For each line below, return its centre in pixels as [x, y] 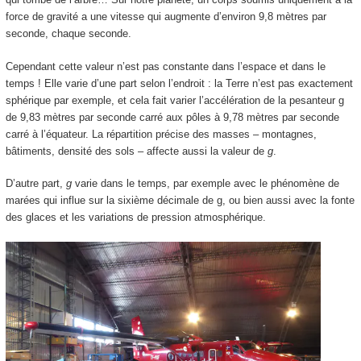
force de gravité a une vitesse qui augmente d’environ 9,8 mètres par [166, 17]
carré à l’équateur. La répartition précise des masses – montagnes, [161, 134]
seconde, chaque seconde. [68, 34]
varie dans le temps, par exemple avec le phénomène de [205, 184]
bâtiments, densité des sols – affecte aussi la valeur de [136, 151]
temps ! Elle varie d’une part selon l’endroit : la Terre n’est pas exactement [179, 83]
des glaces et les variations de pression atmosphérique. [135, 218]
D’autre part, [35, 184]
